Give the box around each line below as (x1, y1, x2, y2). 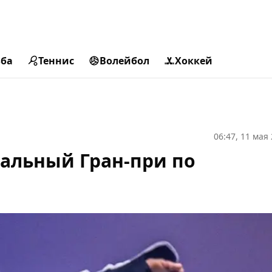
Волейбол (100, 54, 149, 67)
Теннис (38, 54, 74, 67)
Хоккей (175, 54, 212, 67)
